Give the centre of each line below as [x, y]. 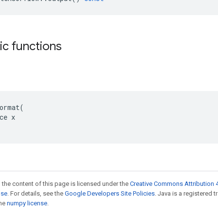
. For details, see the [36, 193]
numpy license [27, 203]
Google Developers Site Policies [110, 193]
